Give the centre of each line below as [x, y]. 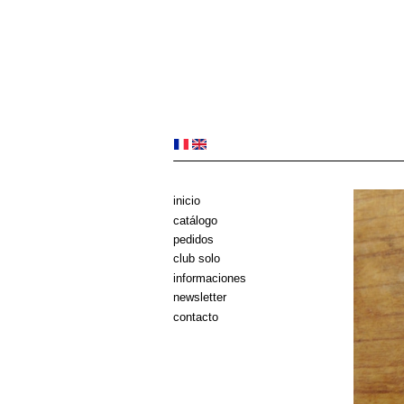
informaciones [210, 278]
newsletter [200, 298]
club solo [197, 259]
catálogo [195, 220]
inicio [187, 201]
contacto [196, 317]
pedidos [193, 239]
